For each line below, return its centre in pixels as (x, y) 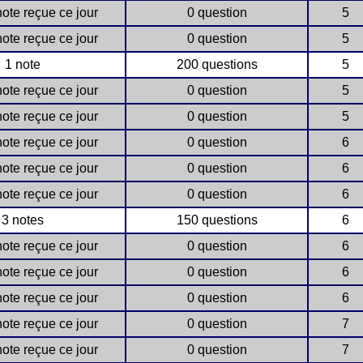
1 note (22, 64)
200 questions (217, 64)
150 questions (217, 220)
